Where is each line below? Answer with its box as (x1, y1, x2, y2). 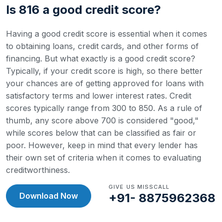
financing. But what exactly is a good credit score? (6, 54, 195, 63)
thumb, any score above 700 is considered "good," (6, 115, 199, 125)
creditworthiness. (6, 165, 70, 175)
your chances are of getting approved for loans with (6, 78, 204, 88)
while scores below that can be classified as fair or (6, 128, 196, 138)
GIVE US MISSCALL (109, 183, 170, 190)
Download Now (19, 191, 78, 201)
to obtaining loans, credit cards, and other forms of (6, 41, 199, 51)
